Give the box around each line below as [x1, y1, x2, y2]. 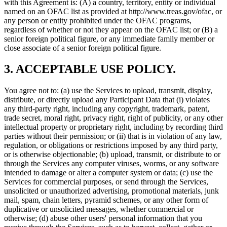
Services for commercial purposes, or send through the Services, [4, 177, 208, 186]
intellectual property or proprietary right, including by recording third [4, 123, 223, 132]
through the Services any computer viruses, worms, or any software [4, 159, 219, 168]
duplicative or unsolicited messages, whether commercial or [4, 205, 194, 214]
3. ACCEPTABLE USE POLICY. [4, 62, 176, 76]
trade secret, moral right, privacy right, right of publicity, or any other [4, 113, 223, 123]
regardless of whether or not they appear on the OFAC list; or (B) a [4, 25, 218, 34]
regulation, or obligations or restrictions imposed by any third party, [4, 141, 218, 150]
